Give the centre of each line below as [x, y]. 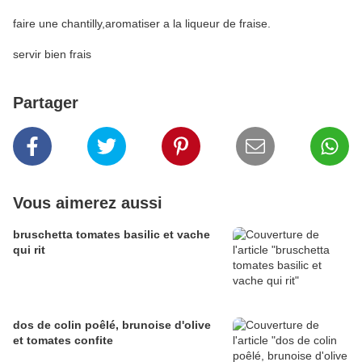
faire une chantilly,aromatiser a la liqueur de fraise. [142, 24]
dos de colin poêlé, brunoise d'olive [112, 325]
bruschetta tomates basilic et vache [112, 235]
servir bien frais [52, 55]
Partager [46, 103]
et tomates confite [63, 341]
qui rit [29, 250]
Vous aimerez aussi [88, 203]
